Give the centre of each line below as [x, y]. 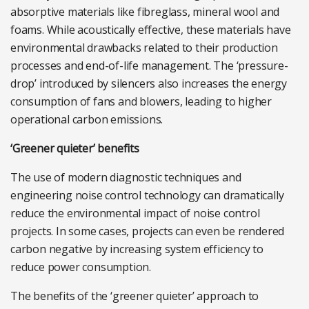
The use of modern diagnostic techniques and [126, 178]
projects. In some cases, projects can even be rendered [148, 231]
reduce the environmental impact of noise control [135, 213]
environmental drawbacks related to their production [144, 48]
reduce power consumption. [81, 267]
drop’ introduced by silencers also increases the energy [149, 84]
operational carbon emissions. [87, 120]
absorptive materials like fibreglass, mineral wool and [145, 12]
